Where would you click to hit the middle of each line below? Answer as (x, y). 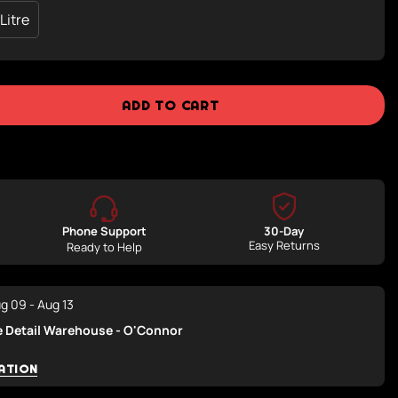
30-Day (284, 231)
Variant (33, 27)
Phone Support (104, 231)
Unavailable (48, 98)
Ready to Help (104, 247)
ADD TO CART (171, 105)
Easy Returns (284, 245)
